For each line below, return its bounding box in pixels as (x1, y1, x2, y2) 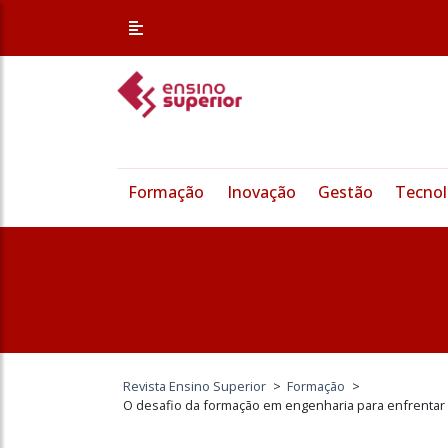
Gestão (317, 181, 373, 204)
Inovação (226, 181, 296, 204)
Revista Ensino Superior (123, 377, 267, 396)
